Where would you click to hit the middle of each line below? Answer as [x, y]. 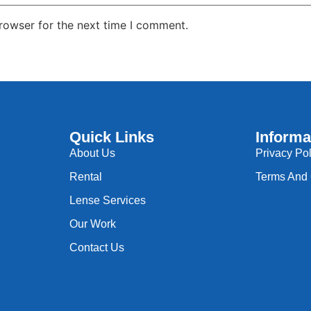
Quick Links [111, 137]
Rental [85, 177]
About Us [92, 153]
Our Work [92, 224]
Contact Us [96, 248]
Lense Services [107, 201]
